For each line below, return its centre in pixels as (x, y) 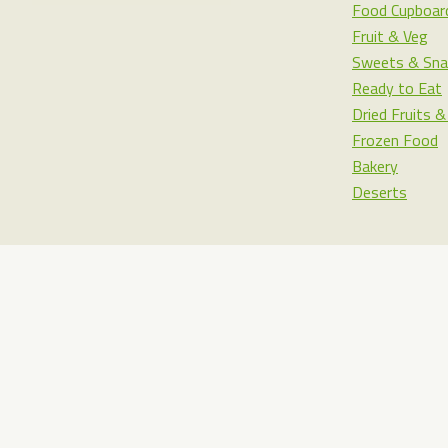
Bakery (375, 166)
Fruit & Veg (390, 36)
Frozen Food (395, 140)
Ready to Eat (397, 88)
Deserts (379, 192)
